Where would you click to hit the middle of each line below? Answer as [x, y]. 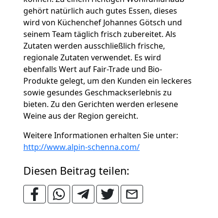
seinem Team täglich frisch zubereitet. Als [100, 34]
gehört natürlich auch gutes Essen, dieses [100, 11]
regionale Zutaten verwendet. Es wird [92, 57]
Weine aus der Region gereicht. [81, 116]
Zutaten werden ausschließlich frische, [94, 46]
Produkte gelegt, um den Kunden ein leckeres [108, 81]
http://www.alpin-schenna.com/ [82, 147]
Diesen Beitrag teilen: [79, 171]
